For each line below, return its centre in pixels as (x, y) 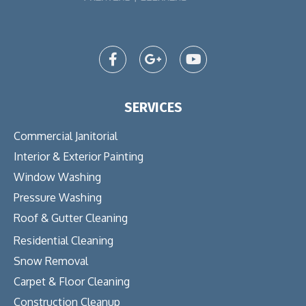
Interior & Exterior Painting (79, 156)
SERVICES (153, 107)
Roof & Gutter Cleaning (71, 218)
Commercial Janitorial (66, 136)
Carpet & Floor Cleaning (72, 281)
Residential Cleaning (64, 240)
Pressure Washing (58, 197)
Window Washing (57, 177)
